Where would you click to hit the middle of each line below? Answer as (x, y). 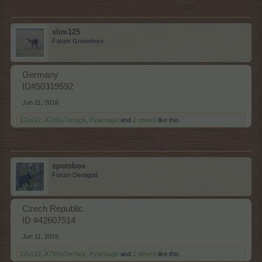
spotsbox (69, 166)
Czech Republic (53, 209)
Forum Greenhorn (78, 41)
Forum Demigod (75, 175)
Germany (40, 75)
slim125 (66, 32)
